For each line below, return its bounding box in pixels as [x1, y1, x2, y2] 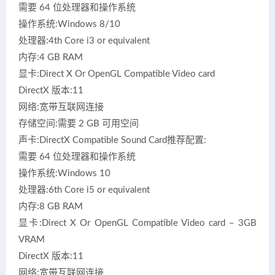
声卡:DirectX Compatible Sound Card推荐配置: [18, 136, 206, 145]
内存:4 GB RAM [18, 53, 83, 63]
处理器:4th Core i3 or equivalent [18, 36, 150, 46]
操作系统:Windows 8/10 [18, 20, 120, 29]
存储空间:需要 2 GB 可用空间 [18, 119, 139, 129]
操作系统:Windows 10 [18, 169, 110, 179]
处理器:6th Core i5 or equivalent [18, 185, 150, 195]
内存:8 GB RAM [18, 202, 83, 212]
